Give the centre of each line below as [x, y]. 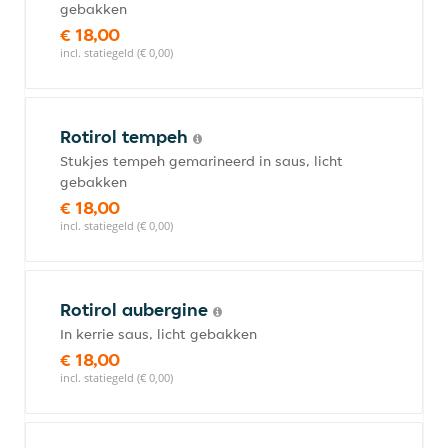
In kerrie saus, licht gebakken [158, 334]
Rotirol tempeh [126, 136]
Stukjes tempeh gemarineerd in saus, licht [201, 161]
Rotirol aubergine [136, 309]
